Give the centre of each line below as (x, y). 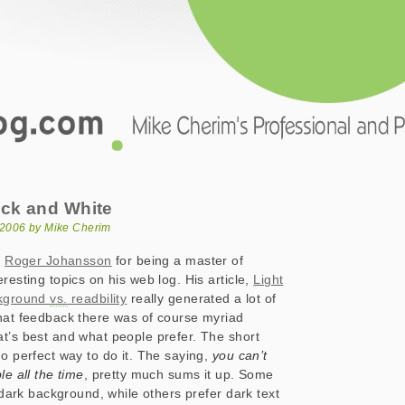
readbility (97, 298)
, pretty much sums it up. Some (179, 374)
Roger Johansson (58, 260)
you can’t (240, 355)
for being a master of (178, 260)
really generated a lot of (202, 298)
